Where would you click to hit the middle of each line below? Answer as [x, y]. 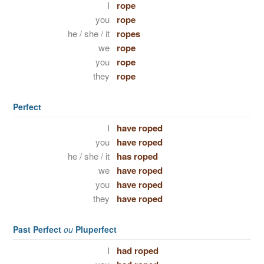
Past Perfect [38, 229]
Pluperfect [95, 229]
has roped [137, 156]
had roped [137, 250]
